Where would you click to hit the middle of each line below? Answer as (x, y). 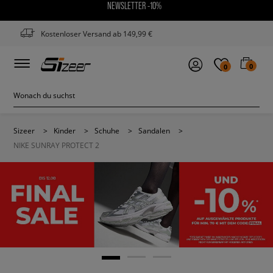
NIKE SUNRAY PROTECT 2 (56, 145)
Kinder (65, 130)
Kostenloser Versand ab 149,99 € (97, 34)
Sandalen (154, 130)
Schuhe (107, 130)
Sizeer (24, 130)
